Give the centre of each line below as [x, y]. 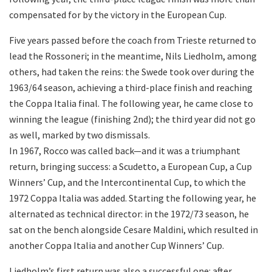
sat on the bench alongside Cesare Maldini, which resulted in [134, 229]
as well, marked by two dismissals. [80, 134]
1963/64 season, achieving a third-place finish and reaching [131, 87]
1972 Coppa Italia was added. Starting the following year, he [133, 198]
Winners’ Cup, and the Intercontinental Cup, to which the [127, 182]
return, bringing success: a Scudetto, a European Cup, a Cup [131, 166]
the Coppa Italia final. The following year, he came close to [131, 103]
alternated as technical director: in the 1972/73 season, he [129, 213]
